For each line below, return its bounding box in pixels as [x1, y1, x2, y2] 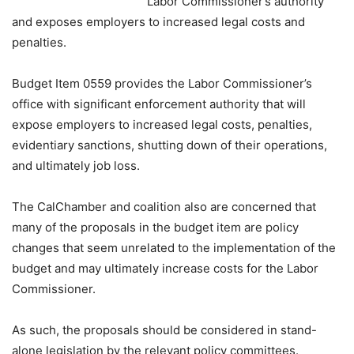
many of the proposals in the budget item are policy [12, 220, 299, 235]
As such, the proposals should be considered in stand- [12, 322, 317, 337]
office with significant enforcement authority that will [12, 96, 306, 111]
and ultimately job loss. [12, 158, 140, 173]
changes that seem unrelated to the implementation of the [12, 240, 336, 255]
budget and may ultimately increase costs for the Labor [12, 261, 318, 276]
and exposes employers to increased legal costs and [12, 14, 305, 29]
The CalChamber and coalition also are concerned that [12, 199, 316, 214]
